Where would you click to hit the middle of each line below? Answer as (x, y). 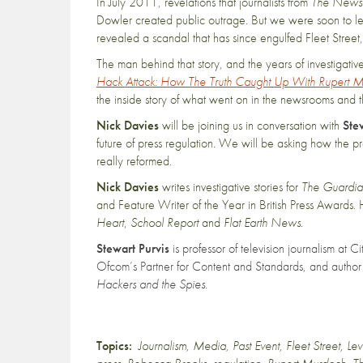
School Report (164, 222)
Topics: (114, 346)
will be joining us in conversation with (251, 125)
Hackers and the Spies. (152, 284)
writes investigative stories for (230, 187)
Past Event (256, 346)
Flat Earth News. (263, 222)
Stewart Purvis (133, 248)
